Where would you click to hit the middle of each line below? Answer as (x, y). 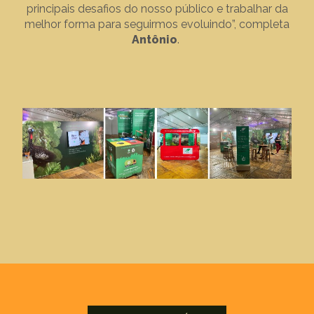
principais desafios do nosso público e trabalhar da (157, 8)
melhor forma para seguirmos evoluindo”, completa (157, 24)
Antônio (155, 39)
